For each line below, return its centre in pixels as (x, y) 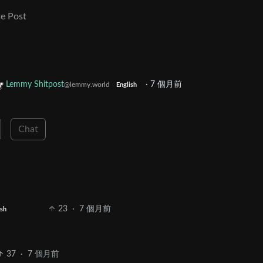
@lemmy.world (87, 85)
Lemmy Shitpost (35, 85)
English (126, 85)
